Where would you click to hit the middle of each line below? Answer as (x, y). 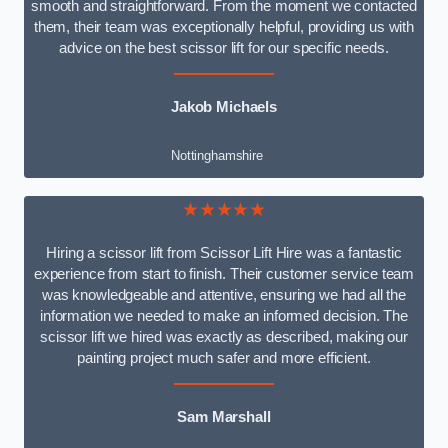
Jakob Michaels (224, 106)
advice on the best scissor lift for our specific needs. (224, 47)
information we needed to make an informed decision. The (223, 315)
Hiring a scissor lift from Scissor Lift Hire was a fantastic (224, 252)
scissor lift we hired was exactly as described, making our (224, 336)
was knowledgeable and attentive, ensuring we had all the (224, 294)
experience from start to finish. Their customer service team (224, 273)
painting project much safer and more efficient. (224, 357)
